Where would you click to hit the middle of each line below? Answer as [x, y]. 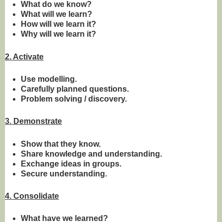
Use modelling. [49, 79]
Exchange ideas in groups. [71, 164]
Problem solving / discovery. [74, 99]
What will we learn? [56, 14]
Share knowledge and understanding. [91, 154]
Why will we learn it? [58, 34]
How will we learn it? [58, 24]
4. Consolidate [32, 196]
